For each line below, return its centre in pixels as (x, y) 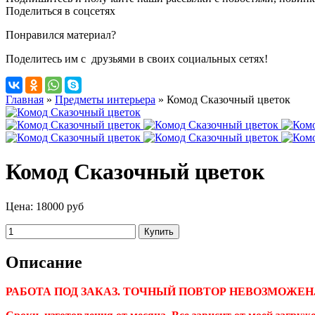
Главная (25, 99)
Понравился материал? (61, 34)
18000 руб (60, 206)
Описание (44, 262)
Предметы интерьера (105, 99)
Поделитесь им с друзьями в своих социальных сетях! (137, 58)
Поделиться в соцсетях (60, 11)
